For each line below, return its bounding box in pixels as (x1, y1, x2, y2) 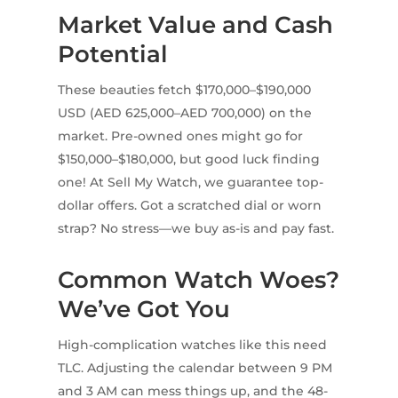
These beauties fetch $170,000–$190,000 (57, 82, 311, 99)
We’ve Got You (57, 295, 230, 324)
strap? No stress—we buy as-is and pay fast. (57, 220, 334, 237)
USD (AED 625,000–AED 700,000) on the (57, 105, 312, 122)
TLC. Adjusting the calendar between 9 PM (57, 360, 332, 377)
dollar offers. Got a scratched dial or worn (57, 197, 322, 214)
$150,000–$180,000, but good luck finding (57, 151, 320, 168)
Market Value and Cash (57, 11, 333, 40)
